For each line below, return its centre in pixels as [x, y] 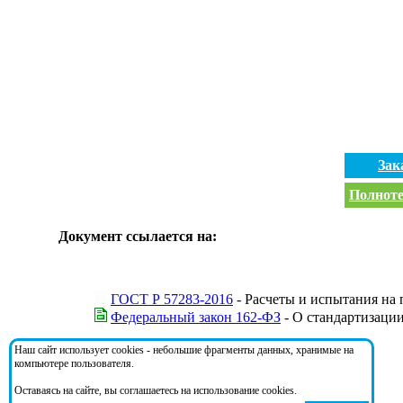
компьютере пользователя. [74, 363]
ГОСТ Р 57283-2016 [172, 299]
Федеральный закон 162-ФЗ [196, 317]
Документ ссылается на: [138, 236]
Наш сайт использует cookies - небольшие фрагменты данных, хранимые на [184, 350]
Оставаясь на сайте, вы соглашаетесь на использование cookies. [156, 390]
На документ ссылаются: [140, 363]
